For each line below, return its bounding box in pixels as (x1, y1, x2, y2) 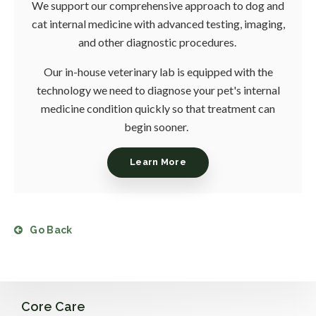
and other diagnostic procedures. (78, 35, 238, 49)
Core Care (21, 298, 85, 314)
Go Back (30, 224, 73, 236)
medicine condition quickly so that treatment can (41, 101, 275, 115)
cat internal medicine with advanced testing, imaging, (31, 16, 285, 30)
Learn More (129, 157, 187, 168)
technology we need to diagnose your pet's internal (36, 83, 280, 97)
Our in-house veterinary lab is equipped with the (43, 64, 273, 78)
